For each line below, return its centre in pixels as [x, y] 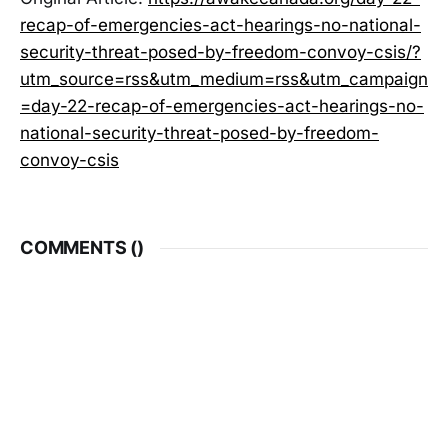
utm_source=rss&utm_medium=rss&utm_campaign [224, 79]
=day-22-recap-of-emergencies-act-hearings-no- [222, 106]
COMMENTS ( [79, 248]
